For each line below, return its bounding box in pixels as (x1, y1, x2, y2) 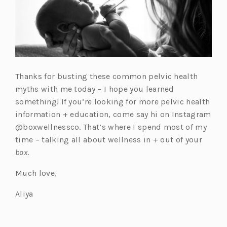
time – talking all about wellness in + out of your (15, 134, 203, 144)
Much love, (15, 168, 59, 178)
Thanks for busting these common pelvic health (15, 71, 198, 81)
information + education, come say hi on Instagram (15, 109, 211, 119)
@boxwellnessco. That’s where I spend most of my (15, 122, 207, 132)
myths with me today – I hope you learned (15, 84, 174, 94)
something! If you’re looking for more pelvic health (15, 96, 210, 106)
